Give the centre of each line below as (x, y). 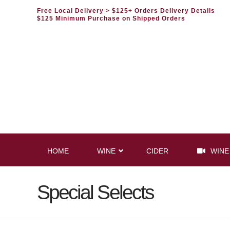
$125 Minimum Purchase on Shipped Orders (111, 18)
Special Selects (95, 192)
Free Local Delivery (71, 11)
